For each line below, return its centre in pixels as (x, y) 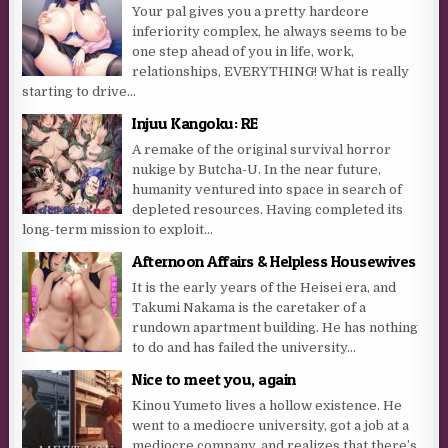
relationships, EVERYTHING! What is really (271, 71)
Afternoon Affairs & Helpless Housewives (274, 260)
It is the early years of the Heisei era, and (264, 287)
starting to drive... (79, 91)
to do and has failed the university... (244, 347)
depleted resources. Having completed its (268, 209)
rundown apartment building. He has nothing (275, 327)
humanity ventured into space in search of (267, 189)
